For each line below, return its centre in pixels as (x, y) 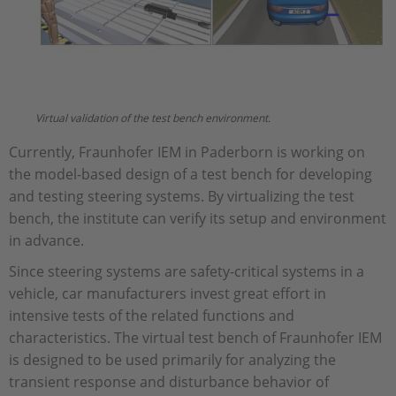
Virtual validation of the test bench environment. (153, 118)
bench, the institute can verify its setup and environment (198, 219)
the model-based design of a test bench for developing (190, 175)
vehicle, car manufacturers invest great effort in (168, 294)
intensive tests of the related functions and (152, 316)
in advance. (46, 241)
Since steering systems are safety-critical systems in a (187, 272)
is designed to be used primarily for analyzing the (172, 360)
